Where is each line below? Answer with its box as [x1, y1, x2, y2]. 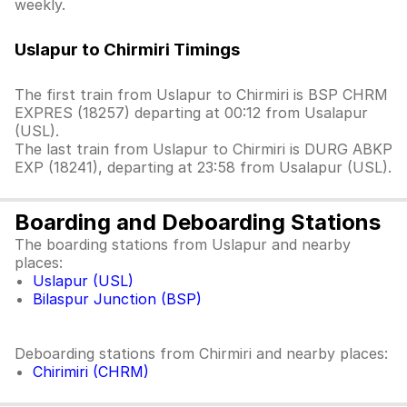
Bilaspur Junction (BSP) [33, 290, 202, 308]
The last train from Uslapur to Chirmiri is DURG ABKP [15, 140, 392, 158]
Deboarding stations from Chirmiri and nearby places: [15, 344, 388, 362]
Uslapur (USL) [33, 272, 134, 290]
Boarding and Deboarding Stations [15, 209, 381, 235]
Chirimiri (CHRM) [33, 362, 149, 381]
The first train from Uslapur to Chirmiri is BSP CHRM [15, 85, 388, 104]
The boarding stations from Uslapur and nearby [15, 235, 351, 253]
